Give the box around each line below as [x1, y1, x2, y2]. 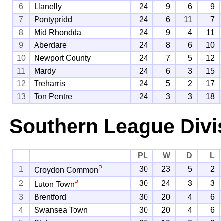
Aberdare [34, 40, 67, 49]
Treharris [34, 79, 66, 88]
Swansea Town [34, 205, 88, 214]
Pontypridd [34, 15, 73, 24]
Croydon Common [34, 165, 99, 174]
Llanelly [34, 2, 62, 11]
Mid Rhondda [34, 28, 82, 37]
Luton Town [34, 180, 75, 188]
